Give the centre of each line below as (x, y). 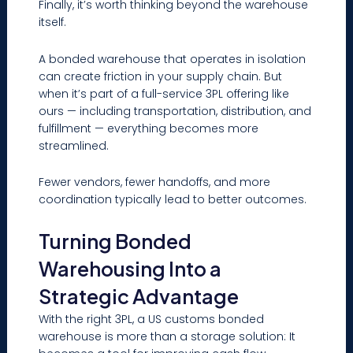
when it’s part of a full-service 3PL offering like (164, 93)
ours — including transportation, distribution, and (175, 111)
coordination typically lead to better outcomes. (173, 200)
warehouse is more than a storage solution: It (167, 336)
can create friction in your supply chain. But (161, 76)
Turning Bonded (115, 241)
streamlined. (74, 145)
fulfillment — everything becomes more (149, 128)
